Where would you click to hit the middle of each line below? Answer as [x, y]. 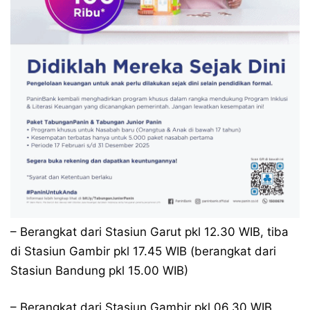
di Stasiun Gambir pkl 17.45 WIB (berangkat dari [143, 251]
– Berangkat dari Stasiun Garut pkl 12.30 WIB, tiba [149, 231]
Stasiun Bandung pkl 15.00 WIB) [99, 270]
